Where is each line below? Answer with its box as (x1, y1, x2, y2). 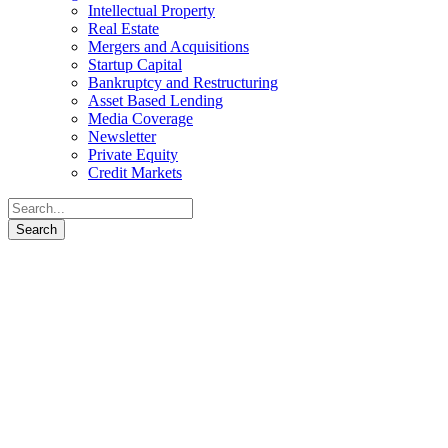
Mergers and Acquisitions (88, 38, 249, 55)
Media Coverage (88, 110, 193, 127)
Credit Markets (88, 164, 182, 181)
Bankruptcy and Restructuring (88, 74, 278, 91)
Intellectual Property (88, 2, 215, 19)
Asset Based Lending (88, 92, 223, 109)
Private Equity (88, 146, 178, 163)
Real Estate (88, 20, 159, 37)
